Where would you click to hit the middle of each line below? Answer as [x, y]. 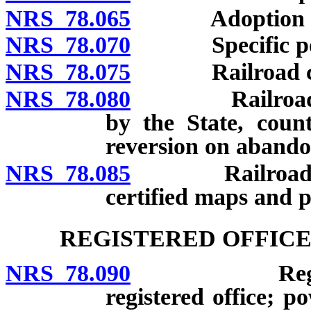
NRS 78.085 [68, 173]
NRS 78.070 [68, 45]
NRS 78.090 [68, 274]
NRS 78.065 [68, 18]
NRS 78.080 [68, 99]
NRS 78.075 [68, 72]
